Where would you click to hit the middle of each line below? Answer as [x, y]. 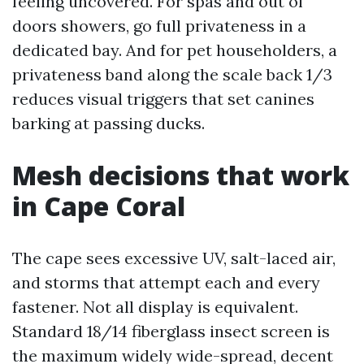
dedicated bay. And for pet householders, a [175, 50]
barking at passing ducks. [108, 123]
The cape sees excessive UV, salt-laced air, [174, 258]
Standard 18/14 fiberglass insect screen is [171, 331]
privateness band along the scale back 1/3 [172, 74]
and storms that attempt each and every [166, 282]
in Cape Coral [99, 206]
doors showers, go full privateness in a [159, 26]
